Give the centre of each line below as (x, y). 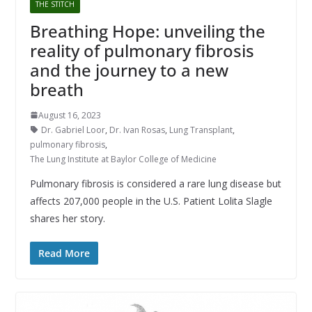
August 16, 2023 (69, 115)
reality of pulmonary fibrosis (142, 50)
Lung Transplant (201, 130)
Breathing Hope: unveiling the (147, 31)
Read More (64, 253)
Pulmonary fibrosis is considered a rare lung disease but (155, 183)
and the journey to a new (129, 70)
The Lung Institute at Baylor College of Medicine (123, 159)
